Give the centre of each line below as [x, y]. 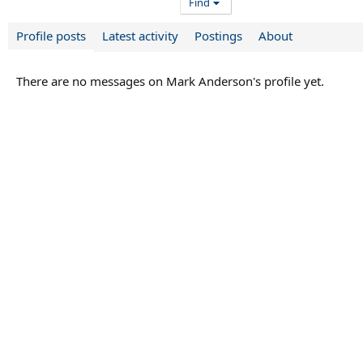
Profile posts [51, 36]
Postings [218, 36]
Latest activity [140, 36]
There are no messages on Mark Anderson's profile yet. [170, 81]
